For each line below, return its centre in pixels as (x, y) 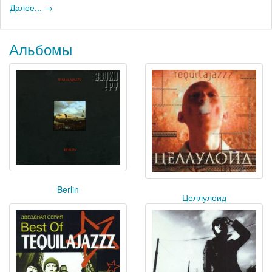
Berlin (68, 190)
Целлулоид (204, 197)
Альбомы (41, 49)
